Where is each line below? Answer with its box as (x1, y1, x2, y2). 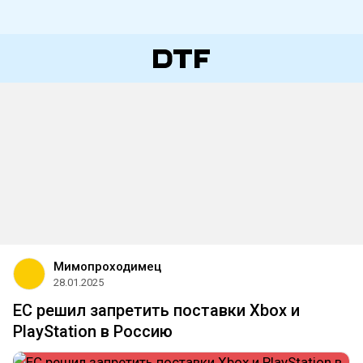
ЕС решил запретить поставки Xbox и (13, 301, 300, 320)
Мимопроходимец (53, 259, 161, 274)
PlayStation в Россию (13, 322, 173, 341)
